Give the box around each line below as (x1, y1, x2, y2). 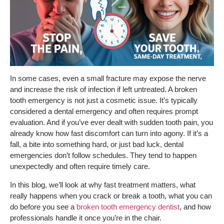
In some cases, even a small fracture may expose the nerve (10, 74, 206, 83)
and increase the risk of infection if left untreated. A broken (10, 85, 197, 94)
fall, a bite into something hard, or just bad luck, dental (10, 140, 183, 149)
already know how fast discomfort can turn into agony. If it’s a (10, 129, 208, 138)
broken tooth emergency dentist (76, 202, 179, 211)
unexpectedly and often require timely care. (10, 162, 150, 171)
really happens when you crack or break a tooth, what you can (10, 191, 212, 200)
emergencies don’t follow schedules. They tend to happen (10, 151, 196, 160)
